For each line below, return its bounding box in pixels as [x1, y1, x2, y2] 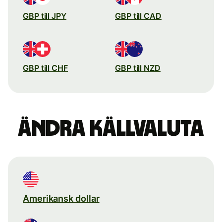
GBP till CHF [23, 62, 68, 73]
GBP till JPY [23, 10, 66, 21]
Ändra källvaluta [18, 117, 204, 140]
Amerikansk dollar [23, 193, 100, 204]
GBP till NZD [115, 62, 161, 73]
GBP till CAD [115, 10, 162, 21]
